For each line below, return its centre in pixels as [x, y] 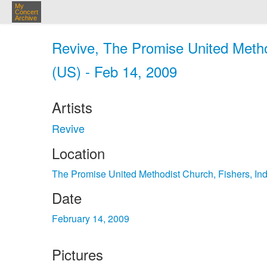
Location [78, 153]
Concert [27, 12]
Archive [26, 18]
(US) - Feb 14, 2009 [114, 71]
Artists [72, 107]
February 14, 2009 [91, 218]
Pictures [77, 254]
